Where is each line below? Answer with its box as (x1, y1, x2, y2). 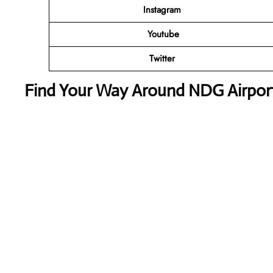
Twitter (149, 51, 178, 65)
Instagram (143, 2, 184, 16)
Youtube (147, 27, 179, 41)
